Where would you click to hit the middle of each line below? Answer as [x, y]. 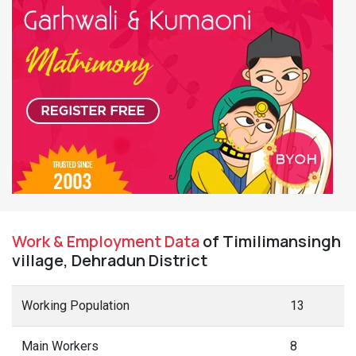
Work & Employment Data [106, 241]
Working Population [75, 306]
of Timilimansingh [270, 241]
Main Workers [60, 346]
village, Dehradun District [110, 260]
